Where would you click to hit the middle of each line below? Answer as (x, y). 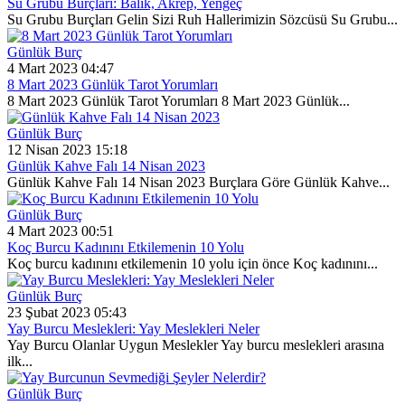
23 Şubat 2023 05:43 (67, 313)
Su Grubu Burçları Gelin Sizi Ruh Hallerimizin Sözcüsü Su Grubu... (202, 20)
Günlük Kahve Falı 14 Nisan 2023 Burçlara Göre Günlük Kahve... (198, 183)
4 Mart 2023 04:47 (61, 69)
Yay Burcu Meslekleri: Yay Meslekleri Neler (133, 329)
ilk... (20, 362)
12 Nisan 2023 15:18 (67, 150)
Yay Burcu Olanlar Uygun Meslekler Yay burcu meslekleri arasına (196, 345)
